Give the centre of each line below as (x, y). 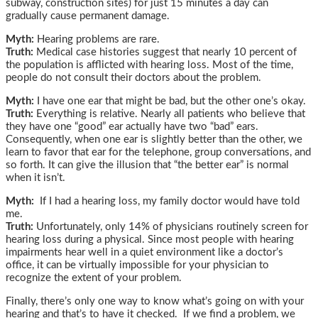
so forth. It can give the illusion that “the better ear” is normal (147, 165)
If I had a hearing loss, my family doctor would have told (167, 202)
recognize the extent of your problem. (94, 278)
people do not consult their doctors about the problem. (133, 78)
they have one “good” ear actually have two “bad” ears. (132, 127)
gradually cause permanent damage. (88, 16)
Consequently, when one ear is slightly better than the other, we (154, 140)
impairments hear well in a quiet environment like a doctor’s (144, 253)
